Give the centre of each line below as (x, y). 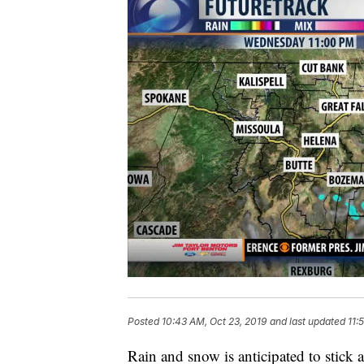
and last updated (308, 322)
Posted (145, 322)
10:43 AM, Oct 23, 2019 (214, 322)
